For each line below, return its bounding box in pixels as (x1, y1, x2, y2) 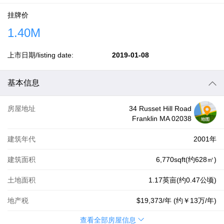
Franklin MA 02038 (132, 114, 191, 122)
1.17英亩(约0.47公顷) (148, 176, 216, 184)
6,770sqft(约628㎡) (156, 155, 216, 163)
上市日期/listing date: (7, 51, 73, 59)
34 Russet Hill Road (129, 104, 191, 112)
